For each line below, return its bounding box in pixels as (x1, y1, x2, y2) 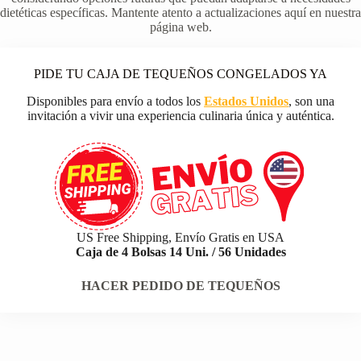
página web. (149, 20, 212, 35)
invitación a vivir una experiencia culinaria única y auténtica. (27, 109, 334, 123)
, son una (288, 94, 334, 109)
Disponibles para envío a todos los (27, 94, 204, 109)
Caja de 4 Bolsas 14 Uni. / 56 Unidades (75, 245, 286, 259)
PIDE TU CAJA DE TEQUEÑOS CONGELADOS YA (34, 67, 327, 81)
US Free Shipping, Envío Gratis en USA (77, 230, 284, 245)
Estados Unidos (204, 94, 288, 109)
